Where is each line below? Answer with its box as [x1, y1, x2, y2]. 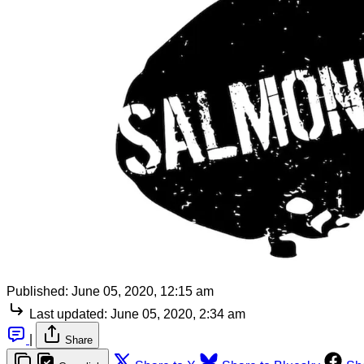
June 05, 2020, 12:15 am [71, 284, 214, 299]
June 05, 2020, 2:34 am [110, 307, 245, 322]
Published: [6, 284, 68, 299]
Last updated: [29, 307, 107, 322]
